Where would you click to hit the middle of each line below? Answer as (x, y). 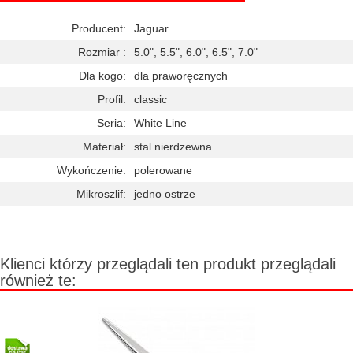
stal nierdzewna (173, 147)
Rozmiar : (102, 52)
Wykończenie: (91, 170)
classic (150, 99)
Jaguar (151, 28)
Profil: (112, 99)
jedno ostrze (165, 194)
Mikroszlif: (101, 194)
